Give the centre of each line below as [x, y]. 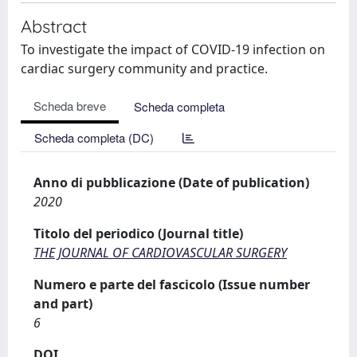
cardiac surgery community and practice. [144, 69]
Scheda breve [70, 106]
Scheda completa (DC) [94, 137]
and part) [63, 304]
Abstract [54, 26]
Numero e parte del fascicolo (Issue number [172, 284]
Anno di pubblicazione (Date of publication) [171, 182]
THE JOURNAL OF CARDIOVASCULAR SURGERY [160, 253]
